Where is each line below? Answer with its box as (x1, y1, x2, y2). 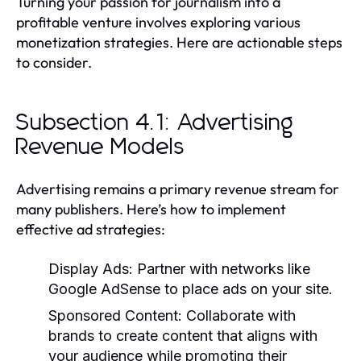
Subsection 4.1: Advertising (16, 111, 294, 135)
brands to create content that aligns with (48, 326, 317, 344)
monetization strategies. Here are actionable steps (16, 32, 342, 52)
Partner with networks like (133, 259, 310, 277)
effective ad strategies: (16, 219, 165, 239)
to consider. (16, 52, 92, 72)
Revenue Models (16, 135, 185, 159)
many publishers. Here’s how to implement (16, 199, 286, 218)
